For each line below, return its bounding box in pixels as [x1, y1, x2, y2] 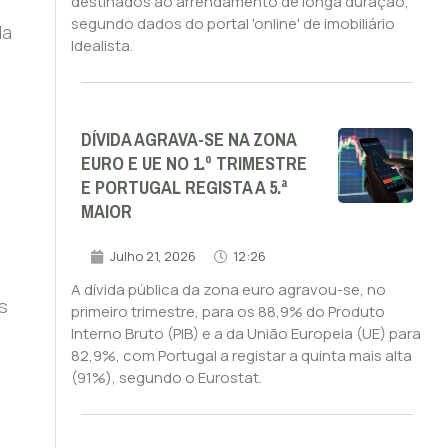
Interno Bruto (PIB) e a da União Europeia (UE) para [70, 323, 421, 345]
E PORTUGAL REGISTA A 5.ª [80, 171, 287, 206]
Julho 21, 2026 [109, 247, 196, 266]
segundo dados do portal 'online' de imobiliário [70, 13, 395, 35]
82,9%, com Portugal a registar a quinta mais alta [70, 345, 412, 367]
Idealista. [70, 35, 133, 57]
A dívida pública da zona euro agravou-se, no [70, 279, 386, 301]
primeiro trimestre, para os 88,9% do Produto [70, 301, 385, 323]
